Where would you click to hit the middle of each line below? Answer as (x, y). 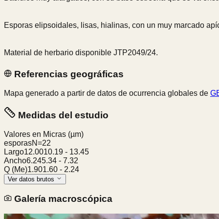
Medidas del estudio (62, 115)
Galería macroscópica (62, 198)
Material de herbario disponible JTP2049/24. (81, 53)
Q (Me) (16, 170)
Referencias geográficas (68, 74)
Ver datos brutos (32, 179)
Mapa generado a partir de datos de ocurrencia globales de (107, 93)
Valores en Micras (36, 134)
